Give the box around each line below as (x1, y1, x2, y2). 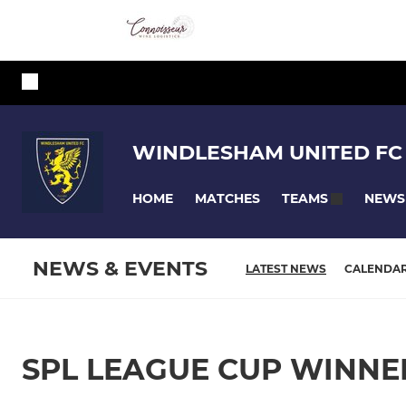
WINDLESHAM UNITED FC (132, 140, 402, 165)
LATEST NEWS (246, 262, 326, 276)
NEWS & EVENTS (33, 256, 208, 282)
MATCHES (195, 189, 260, 207)
